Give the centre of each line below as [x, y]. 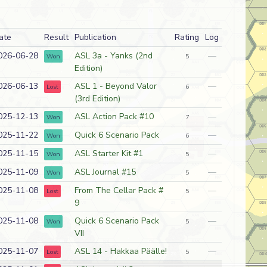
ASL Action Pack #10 [114, 117]
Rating [187, 37]
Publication [95, 37]
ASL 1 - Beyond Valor [115, 86]
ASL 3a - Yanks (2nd [113, 56]
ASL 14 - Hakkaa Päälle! [120, 251]
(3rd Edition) [97, 99]
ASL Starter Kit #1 [108, 153]
